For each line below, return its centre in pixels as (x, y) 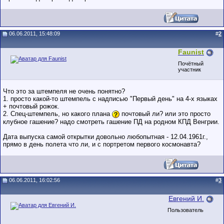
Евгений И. (186, 198)
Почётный (191, 63)
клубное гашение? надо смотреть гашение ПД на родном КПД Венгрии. (111, 121)
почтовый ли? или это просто (165, 114)
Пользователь (185, 210)
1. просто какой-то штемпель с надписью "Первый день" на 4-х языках (110, 99)
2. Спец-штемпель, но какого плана (57, 114)
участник (189, 69)
